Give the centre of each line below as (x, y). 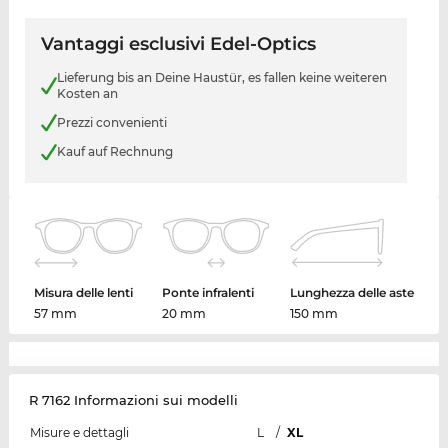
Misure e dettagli (79, 432)
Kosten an (87, 94)
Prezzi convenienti (111, 122)
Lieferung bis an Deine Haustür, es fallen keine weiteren (221, 78)
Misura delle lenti (84, 292)
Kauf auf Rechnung (114, 152)
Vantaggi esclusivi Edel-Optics (178, 44)
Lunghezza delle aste (351, 292)
